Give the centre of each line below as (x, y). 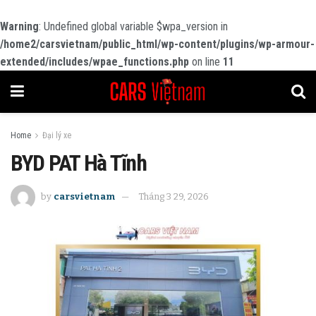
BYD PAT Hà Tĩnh (79, 163)
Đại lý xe (57, 135)
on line (206, 62)
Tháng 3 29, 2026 (174, 196)
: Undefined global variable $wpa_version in (133, 26)
